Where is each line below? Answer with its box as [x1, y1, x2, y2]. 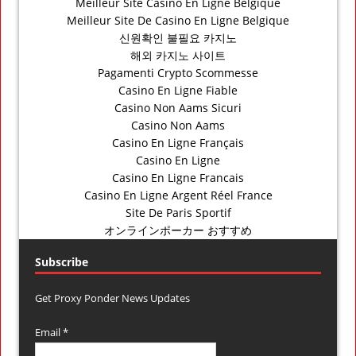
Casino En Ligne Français [112, 134, 244, 150]
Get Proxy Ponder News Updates [35, 290, 190, 305]
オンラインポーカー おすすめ [104, 222, 252, 238]
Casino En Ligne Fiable [118, 82, 238, 98]
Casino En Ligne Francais [112, 169, 244, 185]
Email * [35, 324, 68, 339]
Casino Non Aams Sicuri [114, 99, 242, 115]
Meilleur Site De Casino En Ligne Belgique [67, 12, 289, 28]
